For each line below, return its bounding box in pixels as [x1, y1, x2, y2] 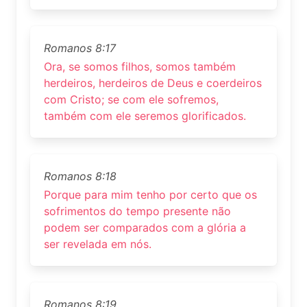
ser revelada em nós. [44, 237, 151, 251]
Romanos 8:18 [44, 169, 116, 184]
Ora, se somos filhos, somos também [44, 60, 236, 74]
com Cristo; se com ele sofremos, [44, 93, 219, 107]
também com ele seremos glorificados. [44, 109, 246, 123]
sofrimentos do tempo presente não [44, 204, 231, 219]
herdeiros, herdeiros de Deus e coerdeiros [44, 76, 262, 90]
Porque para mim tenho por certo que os [44, 188, 257, 202]
